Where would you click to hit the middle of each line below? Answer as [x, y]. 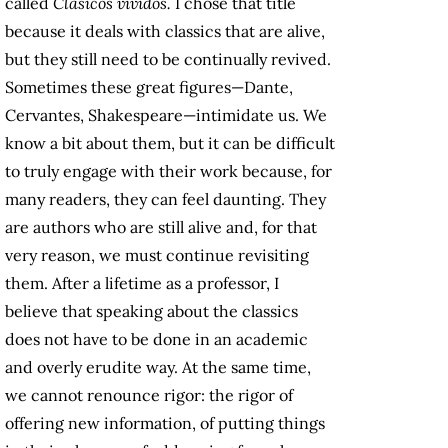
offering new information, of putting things [165, 423]
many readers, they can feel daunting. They [165, 199]
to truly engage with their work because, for [168, 171]
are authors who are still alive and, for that [161, 227]
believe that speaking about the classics [151, 311]
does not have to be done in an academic [156, 339]
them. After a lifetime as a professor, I [142, 283]
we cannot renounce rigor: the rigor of [149, 395]
